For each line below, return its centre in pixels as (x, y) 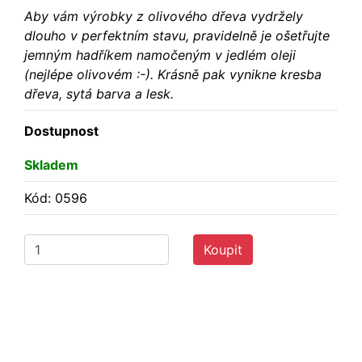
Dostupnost (61, 130)
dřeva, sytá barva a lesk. (99, 93)
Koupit (223, 249)
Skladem (51, 164)
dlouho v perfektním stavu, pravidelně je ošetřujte (177, 35)
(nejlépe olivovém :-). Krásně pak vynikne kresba (173, 74)
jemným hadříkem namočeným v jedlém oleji (160, 55)
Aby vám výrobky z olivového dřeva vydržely (164, 16)
